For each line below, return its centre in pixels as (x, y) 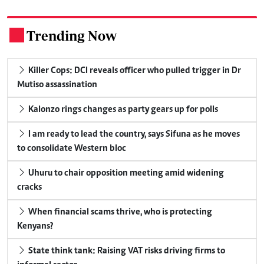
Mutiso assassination (57, 85)
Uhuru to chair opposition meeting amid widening (125, 173)
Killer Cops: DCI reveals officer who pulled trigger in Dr (134, 70)
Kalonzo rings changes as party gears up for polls (122, 109)
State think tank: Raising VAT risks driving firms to (126, 251)
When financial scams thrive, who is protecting (119, 212)
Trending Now (72, 35)
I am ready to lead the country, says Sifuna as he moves (133, 134)
